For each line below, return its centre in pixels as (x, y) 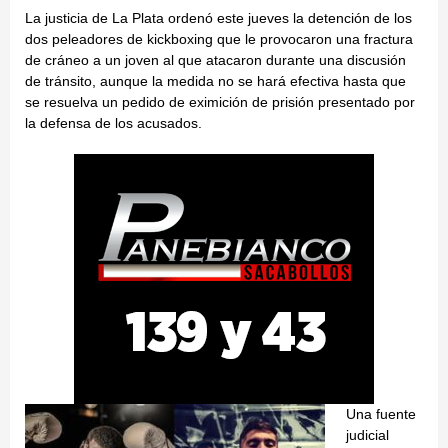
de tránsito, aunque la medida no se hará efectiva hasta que (215, 81)
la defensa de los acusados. (113, 123)
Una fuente (381, 414)
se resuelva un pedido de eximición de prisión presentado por (220, 102)
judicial (367, 435)
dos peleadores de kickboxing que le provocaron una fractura (219, 39)
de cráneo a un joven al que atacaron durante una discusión (215, 60)
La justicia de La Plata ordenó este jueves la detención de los (218, 18)
